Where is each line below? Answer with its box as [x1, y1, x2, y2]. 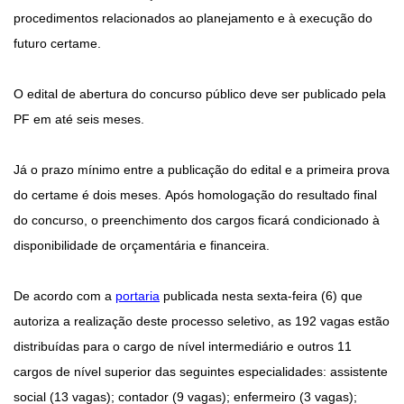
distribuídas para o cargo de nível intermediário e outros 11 [14, 339, 352, 354]
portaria [115, 289, 160, 304]
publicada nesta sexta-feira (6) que [160, 289, 363, 304]
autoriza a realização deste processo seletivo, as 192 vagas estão [14, 314, 390, 329]
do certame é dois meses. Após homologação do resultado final [14, 188, 377, 203]
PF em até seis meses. [14, 112, 144, 127]
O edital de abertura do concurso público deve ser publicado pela [14, 87, 386, 102]
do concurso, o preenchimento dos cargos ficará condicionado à [14, 213, 380, 228]
